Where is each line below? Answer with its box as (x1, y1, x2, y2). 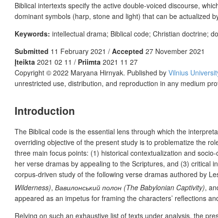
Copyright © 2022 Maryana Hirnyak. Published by (15, 67, 168, 77)
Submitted (15, 46, 49, 56)
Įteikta (15, 56, 35, 67)
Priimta (78, 56, 101, 67)
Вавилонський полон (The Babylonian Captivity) (55, 182, 205, 192)
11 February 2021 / (49, 46, 112, 56)
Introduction (15, 103, 75, 118)
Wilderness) (15, 182, 51, 192)
